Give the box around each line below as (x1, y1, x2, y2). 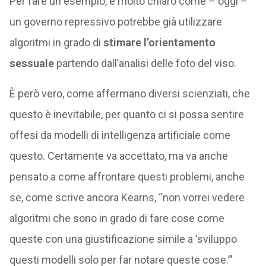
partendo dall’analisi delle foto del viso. (53, 57, 236, 69)
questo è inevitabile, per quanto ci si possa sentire (9, 108, 244, 121)
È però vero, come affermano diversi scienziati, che (9, 87, 250, 100)
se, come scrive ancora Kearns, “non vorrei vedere (9, 191, 245, 204)
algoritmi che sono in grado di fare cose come (9, 212, 224, 224)
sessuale (9, 57, 54, 69)
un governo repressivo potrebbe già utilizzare (9, 15, 222, 28)
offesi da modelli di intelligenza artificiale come (9, 129, 230, 141)
